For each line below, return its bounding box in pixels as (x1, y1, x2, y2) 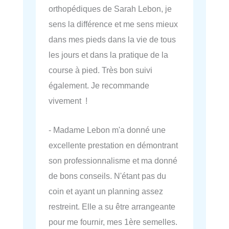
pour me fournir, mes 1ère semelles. (49, 217, 177, 226)
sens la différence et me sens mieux (49, 19, 178, 29)
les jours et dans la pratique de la (49, 50, 168, 60)
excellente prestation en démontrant (49, 140, 178, 150)
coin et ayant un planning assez (49, 186, 163, 196)
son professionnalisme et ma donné (49, 155, 177, 165)
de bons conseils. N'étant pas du (49, 171, 166, 180)
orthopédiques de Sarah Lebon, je (49, 4, 172, 14)
